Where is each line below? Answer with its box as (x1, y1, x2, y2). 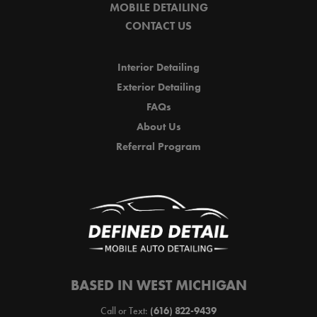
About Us (136, 120, 181, 134)
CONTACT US (125, 19, 192, 33)
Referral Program (116, 140, 201, 154)
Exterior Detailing (116, 81, 201, 94)
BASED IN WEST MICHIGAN (70, 275, 247, 294)
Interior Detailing (117, 61, 200, 74)
